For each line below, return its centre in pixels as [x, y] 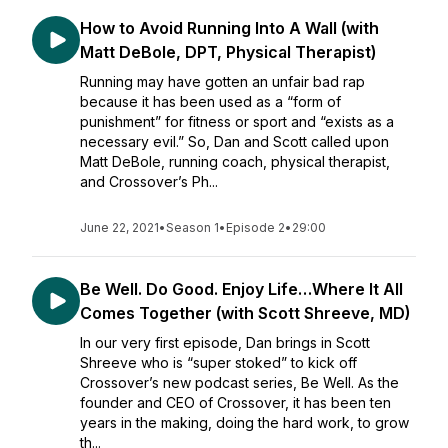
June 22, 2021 [119, 227]
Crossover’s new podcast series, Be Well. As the [239, 382]
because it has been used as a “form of [210, 101]
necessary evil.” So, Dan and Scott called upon [234, 141]
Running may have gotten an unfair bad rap [222, 81]
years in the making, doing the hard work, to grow [244, 422]
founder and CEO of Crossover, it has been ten [235, 402]
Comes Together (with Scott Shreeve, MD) [245, 313]
